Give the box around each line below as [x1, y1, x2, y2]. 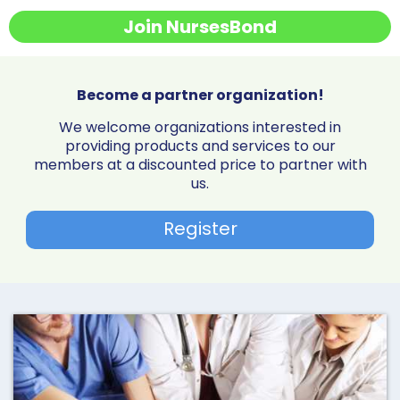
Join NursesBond [123, 14, 277, 40]
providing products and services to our [64, 136, 336, 157]
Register [162, 216, 237, 242]
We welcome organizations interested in [59, 117, 341, 138]
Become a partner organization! [76, 85, 324, 106]
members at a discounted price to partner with [33, 154, 367, 176]
